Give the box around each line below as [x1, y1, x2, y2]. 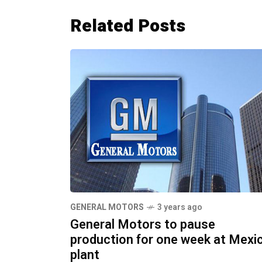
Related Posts [70, 13, 185, 40]
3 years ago [157, 201, 202, 214]
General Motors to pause [70, 215, 215, 235]
